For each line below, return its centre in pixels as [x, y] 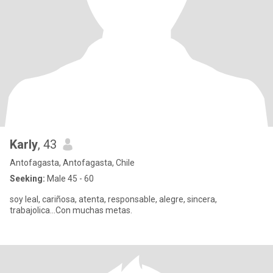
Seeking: [27, 179]
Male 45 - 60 [69, 179]
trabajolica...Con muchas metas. [71, 210]
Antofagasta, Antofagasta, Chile [72, 163]
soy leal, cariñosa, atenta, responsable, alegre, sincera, [113, 199]
